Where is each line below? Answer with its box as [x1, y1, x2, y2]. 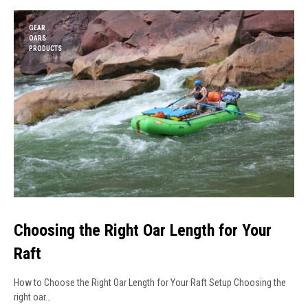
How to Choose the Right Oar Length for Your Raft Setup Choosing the [14, 277, 286, 289]
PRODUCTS [29, 45, 62, 53]
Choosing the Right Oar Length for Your [14, 221, 272, 241]
